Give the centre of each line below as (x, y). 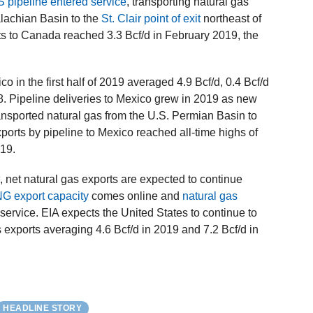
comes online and (136, 196)
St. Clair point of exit (151, 18)
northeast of (231, 18)
